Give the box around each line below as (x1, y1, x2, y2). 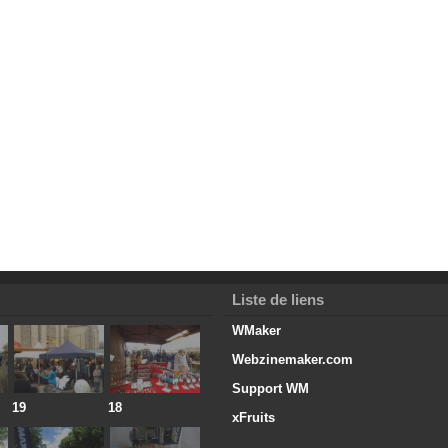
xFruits (231, 410, 275, 426)
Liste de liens (231, 291, 324, 309)
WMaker (231, 323, 281, 339)
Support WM (231, 381, 309, 397)
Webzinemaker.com (231, 352, 353, 368)
